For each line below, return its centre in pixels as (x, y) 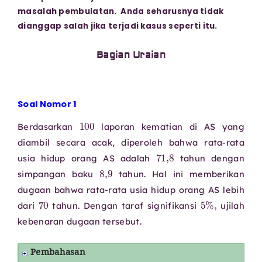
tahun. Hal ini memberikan (178, 174)
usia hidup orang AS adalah (87, 158)
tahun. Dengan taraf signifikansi (125, 205)
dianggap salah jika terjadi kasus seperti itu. (118, 26)
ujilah (231, 205)
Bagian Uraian (131, 55)
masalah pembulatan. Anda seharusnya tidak (121, 11)
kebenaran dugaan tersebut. (80, 221)
